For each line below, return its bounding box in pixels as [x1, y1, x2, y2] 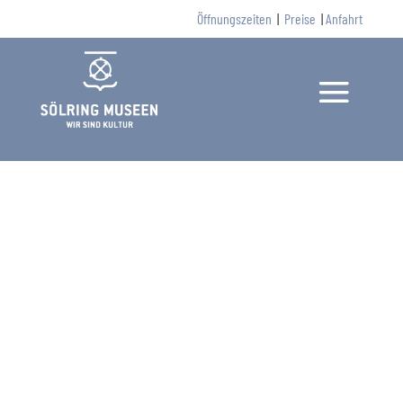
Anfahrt [326, 10, 363, 27]
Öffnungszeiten [197, 10, 273, 27]
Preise [282, 10, 319, 27]
